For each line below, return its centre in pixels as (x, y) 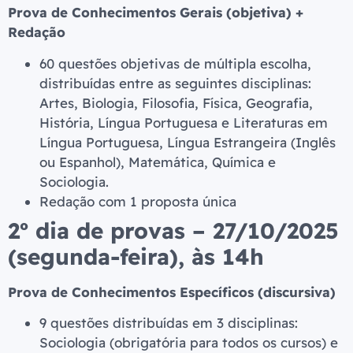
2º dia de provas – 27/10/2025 (173, 230)
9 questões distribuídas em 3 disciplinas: (169, 323)
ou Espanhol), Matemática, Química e (158, 162)
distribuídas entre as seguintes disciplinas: (175, 83)
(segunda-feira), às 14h (136, 256)
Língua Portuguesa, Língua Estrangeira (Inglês (188, 142)
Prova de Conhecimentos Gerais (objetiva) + (156, 13)
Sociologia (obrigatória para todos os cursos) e (189, 343)
